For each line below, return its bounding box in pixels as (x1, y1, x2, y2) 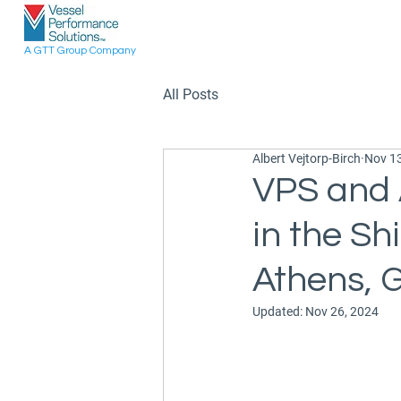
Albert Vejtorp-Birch (252, 151, 361, 166)
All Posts (163, 86, 218, 103)
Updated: (252, 304, 305, 319)
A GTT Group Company (24, 45, 136, 56)
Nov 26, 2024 (305, 304, 379, 319)
